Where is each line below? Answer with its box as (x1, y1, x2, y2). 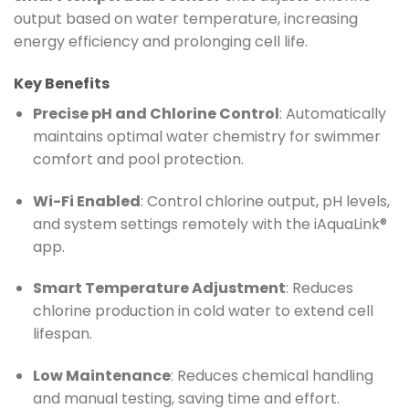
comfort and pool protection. (32, 148, 244, 170)
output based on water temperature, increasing (14, 7, 358, 29)
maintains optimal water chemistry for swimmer (32, 125, 381, 147)
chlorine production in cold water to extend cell (32, 300, 373, 322)
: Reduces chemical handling (170, 365, 373, 387)
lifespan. (32, 323, 92, 345)
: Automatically (278, 102, 386, 124)
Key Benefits (14, 72, 110, 94)
